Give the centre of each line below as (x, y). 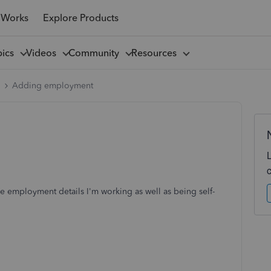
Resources (156, 53)
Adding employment (53, 86)
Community (96, 53)
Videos (43, 53)
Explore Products (80, 18)
